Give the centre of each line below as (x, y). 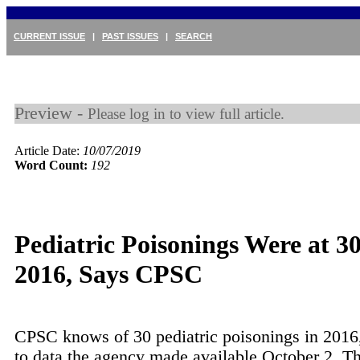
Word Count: (51, 165)
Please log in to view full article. (186, 114)
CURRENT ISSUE (49, 36)
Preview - (51, 113)
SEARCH (194, 36)
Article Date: (49, 151)
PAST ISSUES (130, 36)
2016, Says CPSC (108, 274)
